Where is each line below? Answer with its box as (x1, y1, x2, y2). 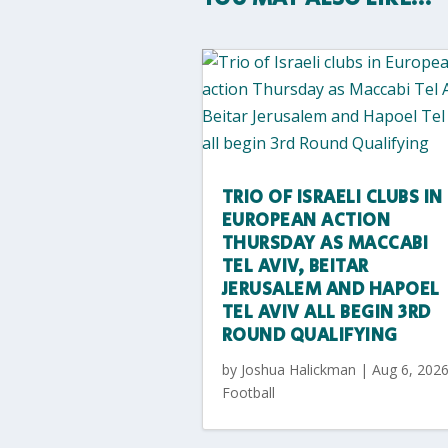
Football (221, 382, 275, 402)
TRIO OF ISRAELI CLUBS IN (221, 184, 443, 211)
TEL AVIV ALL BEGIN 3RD (221, 299, 431, 326)
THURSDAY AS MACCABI (221, 230, 429, 257)
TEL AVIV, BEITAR (221, 253, 369, 280)
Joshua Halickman (240, 359, 356, 379)
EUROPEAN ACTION (221, 207, 391, 234)
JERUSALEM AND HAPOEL (221, 276, 440, 303)
